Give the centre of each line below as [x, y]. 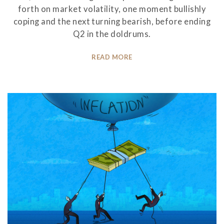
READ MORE [112, 57]
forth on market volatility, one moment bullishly [112, 9]
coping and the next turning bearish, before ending [112, 21]
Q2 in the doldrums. [112, 34]
